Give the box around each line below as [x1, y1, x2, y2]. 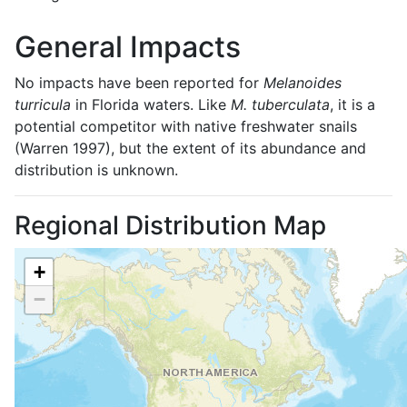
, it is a [330, 94, 375, 114]
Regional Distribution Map [15, 209, 326, 241]
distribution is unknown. [15, 160, 178, 179]
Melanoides [263, 73, 342, 92]
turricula [15, 94, 71, 114]
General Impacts [15, 28, 241, 65]
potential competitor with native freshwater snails [15, 116, 357, 135]
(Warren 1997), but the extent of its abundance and [15, 138, 366, 157]
